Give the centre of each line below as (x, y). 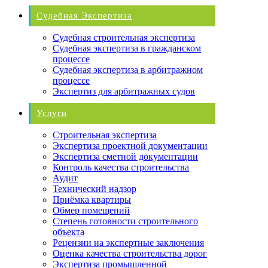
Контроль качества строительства (121, 167)
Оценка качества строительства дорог (130, 253)
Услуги (52, 113)
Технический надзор (95, 188)
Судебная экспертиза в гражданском (127, 48)
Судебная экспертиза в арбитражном (128, 69)
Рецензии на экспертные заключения (128, 242)
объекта (68, 232)
